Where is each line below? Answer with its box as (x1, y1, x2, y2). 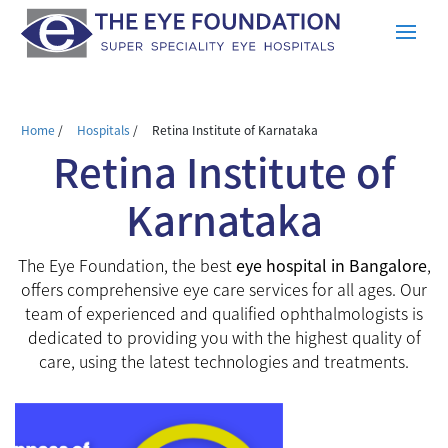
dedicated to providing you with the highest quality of (27, 324, 421, 349)
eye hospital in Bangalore (235, 252, 427, 277)
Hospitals (77, 120, 130, 138)
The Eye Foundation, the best (17, 252, 236, 277)
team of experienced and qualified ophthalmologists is (25, 300, 423, 325)
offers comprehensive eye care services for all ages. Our (21, 276, 427, 301)
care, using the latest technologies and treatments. (39, 348, 409, 373)
